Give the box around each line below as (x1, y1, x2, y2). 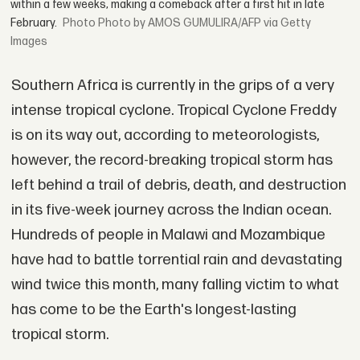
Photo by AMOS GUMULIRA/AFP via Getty (98, 16, 312, 31)
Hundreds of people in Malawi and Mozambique (10, 225, 325, 244)
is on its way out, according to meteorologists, (10, 125, 319, 145)
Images (10, 35, 48, 49)
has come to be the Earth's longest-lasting (10, 300, 297, 319)
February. (10, 16, 58, 31)
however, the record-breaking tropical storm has (10, 150, 333, 170)
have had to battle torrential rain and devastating (10, 250, 342, 269)
